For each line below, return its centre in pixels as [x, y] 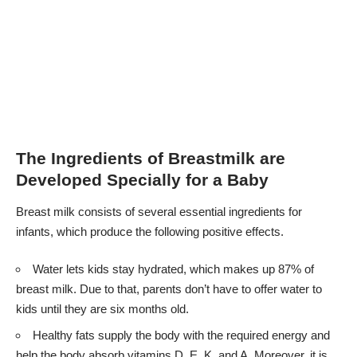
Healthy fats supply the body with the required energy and [181, 335]
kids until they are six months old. [102, 309]
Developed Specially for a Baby [142, 180]
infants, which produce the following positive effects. [150, 231]
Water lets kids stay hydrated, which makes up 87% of [173, 269]
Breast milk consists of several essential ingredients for [159, 211]
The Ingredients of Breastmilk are [151, 159]
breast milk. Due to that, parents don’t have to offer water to [169, 289]
